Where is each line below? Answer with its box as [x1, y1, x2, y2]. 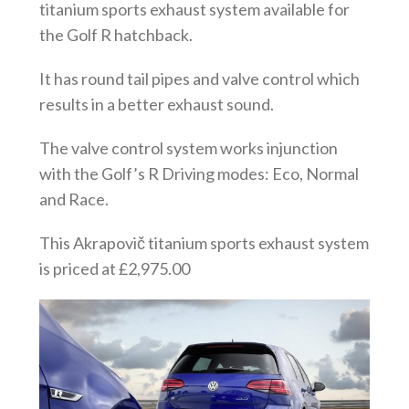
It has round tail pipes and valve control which [38, 68, 360, 89]
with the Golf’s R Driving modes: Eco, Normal [38, 163, 359, 184]
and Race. [38, 188, 109, 209]
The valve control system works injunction [38, 137, 338, 158]
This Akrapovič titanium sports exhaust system [38, 232, 369, 253]
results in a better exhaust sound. [38, 93, 274, 114]
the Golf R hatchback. [38, 24, 193, 45]
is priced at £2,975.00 [38, 257, 190, 278]
